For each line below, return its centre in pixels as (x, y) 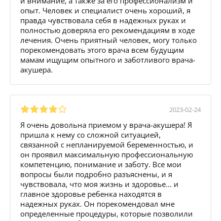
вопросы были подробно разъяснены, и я (96, 174)
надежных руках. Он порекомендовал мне (97, 203)
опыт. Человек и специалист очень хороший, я (105, 10)
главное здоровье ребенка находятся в (91, 194)
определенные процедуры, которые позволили (107, 213)
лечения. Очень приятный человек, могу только (109, 40)
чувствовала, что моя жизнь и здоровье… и (99, 184)
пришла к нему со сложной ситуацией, (91, 134)
